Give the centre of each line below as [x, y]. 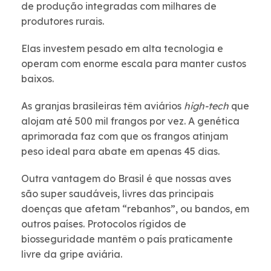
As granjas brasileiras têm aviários [103, 106]
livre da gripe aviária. [73, 254]
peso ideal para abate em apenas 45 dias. [122, 152]
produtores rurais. [65, 21]
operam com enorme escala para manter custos [134, 64]
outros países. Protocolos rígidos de [104, 224]
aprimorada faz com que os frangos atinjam [125, 136]
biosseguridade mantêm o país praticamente [127, 239]
